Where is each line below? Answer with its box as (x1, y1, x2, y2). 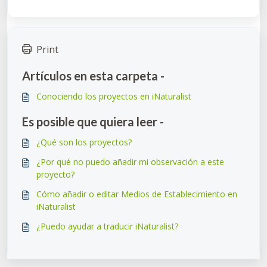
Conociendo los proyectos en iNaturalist (36, 90, 191, 102)
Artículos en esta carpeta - (22, 68, 164, 83)
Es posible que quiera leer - (22, 114, 164, 129)
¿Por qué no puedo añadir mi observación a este (36, 156, 224, 167)
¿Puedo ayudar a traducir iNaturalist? (36, 220, 178, 232)
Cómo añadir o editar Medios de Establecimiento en (36, 188, 237, 200)
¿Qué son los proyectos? (36, 136, 132, 148)
